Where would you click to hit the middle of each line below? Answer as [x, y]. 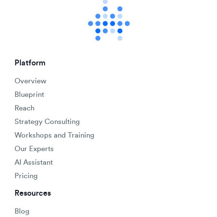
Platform [30, 63]
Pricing [26, 176]
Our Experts [34, 149]
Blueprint [29, 95]
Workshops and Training [54, 135]
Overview [31, 81]
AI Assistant [34, 163]
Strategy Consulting [47, 122]
